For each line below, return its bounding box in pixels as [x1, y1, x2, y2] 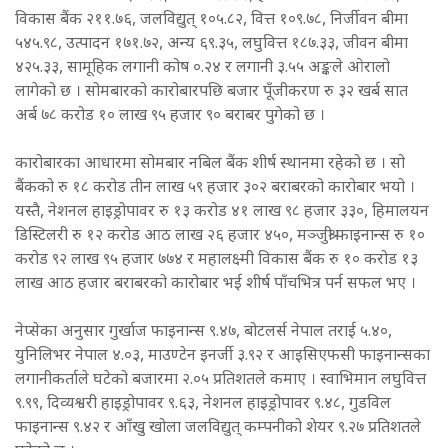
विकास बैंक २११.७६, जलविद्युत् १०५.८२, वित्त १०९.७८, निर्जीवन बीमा [15, 10, 408, 32]
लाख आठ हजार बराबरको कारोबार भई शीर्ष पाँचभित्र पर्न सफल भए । [15, 274, 416, 296]
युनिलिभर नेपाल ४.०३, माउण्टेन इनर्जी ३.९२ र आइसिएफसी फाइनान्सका [15, 346, 430, 368]
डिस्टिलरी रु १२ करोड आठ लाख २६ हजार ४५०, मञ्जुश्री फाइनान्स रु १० [15, 226, 425, 248]
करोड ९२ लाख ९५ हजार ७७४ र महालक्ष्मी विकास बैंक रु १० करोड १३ [15, 250, 418, 272]
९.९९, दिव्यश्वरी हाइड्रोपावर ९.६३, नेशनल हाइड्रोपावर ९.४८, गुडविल [15, 394, 391, 416]
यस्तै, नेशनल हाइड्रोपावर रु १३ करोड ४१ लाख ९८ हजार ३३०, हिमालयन [15, 202, 429, 224]
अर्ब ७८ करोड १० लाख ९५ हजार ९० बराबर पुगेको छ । [15, 106, 325, 128]
